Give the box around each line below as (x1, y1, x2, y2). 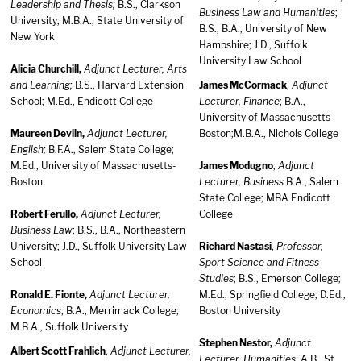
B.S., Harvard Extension (73, 79, 184, 91)
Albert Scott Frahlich (10, 345, 106, 357)
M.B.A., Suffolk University (10, 321, 128, 333)
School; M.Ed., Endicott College (10, 95, 153, 107)
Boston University (199, 305, 280, 317)
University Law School (199, 55, 301, 67)
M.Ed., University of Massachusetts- (10, 160, 176, 172)
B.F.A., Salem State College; (46, 143, 174, 156)
